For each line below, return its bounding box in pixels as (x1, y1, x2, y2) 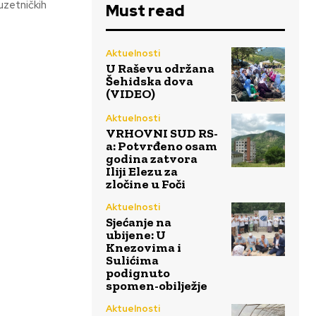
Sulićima (106, 252, 159, 268)
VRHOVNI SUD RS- (106, 125, 218, 141)
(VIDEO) (106, 86, 155, 102)
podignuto (106, 265, 170, 281)
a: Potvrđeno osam (106, 138, 217, 154)
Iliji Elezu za (106, 163, 178, 179)
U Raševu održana (106, 61, 214, 77)
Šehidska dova (106, 73, 193, 90)
